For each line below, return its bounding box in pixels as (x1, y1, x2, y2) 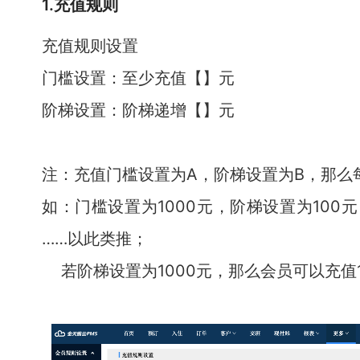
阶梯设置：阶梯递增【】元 (42, 100, 235, 120)
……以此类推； (42, 228, 148, 248)
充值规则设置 (42, 35, 138, 55)
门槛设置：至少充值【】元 (42, 67, 235, 88)
